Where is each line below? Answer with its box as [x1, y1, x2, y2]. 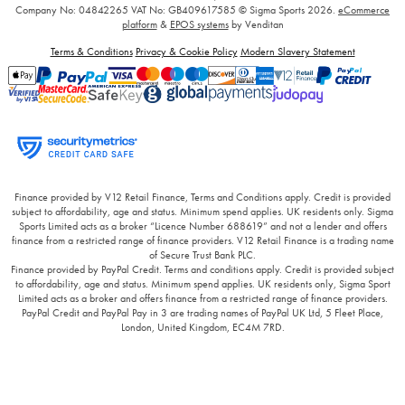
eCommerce [338, 2, 390, 17]
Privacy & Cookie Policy [135, 43, 238, 59]
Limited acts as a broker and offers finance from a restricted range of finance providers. [17, 290, 388, 306]
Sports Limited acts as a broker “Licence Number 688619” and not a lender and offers [18, 218, 387, 233]
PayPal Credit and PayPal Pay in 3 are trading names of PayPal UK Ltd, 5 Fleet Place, [22, 305, 383, 320]
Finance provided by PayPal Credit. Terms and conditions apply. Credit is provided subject [11, 261, 394, 277]
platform [121, 16, 157, 32]
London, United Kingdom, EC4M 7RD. [120, 319, 285, 334]
